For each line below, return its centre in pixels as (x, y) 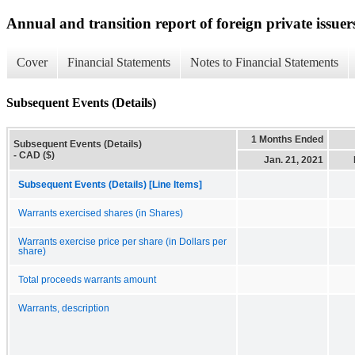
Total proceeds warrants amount (87, 279)
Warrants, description (64, 308)
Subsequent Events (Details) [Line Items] (110, 184)
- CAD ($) (34, 155)
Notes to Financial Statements (264, 63)
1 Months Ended (287, 139)
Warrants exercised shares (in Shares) (101, 213)
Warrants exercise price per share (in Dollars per (122, 241)
